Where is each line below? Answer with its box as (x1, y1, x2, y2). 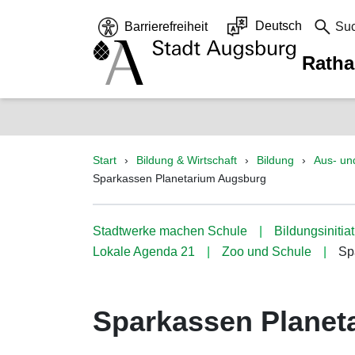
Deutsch (255, 19, 302, 32)
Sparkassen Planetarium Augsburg (93, 172, 266, 185)
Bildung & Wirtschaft (136, 154, 237, 166)
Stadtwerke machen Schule (93, 224, 247, 238)
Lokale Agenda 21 (93, 245, 195, 258)
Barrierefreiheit (124, 20, 208, 33)
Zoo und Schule (222, 245, 311, 258)
